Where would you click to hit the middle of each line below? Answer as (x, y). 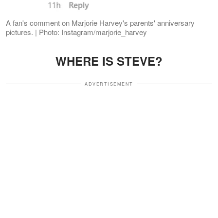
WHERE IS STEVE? (109, 61)
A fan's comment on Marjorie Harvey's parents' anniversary (100, 22)
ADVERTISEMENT (109, 84)
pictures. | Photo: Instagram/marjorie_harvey (76, 32)
